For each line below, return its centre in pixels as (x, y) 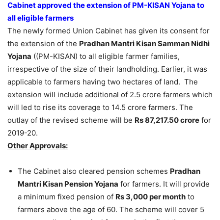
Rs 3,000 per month (151, 197)
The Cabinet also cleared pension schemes (94, 171)
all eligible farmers (41, 18)
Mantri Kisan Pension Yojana (68, 184)
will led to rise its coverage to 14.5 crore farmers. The (100, 108)
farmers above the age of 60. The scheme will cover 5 (111, 210)
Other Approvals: (38, 146)
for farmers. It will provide (164, 184)
